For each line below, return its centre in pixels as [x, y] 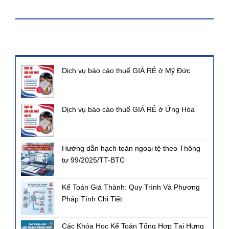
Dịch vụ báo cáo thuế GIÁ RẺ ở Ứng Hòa [128, 110]
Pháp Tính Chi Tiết [92, 199]
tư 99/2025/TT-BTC [93, 160]
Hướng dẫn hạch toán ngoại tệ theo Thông [131, 148]
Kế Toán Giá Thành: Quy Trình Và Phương [131, 187]
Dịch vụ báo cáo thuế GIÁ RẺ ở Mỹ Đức [126, 71]
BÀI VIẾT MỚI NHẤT [59, 45]
